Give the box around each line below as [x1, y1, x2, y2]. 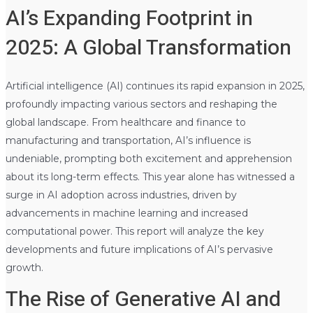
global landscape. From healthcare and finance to [5, 115, 246, 129]
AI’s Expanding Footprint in [5, 3, 253, 34]
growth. [5, 261, 43, 274]
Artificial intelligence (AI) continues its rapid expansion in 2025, [5, 79, 305, 92]
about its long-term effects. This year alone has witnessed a [5, 170, 295, 183]
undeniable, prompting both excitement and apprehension [5, 152, 292, 165]
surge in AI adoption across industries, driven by [5, 188, 237, 201]
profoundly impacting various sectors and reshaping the [5, 97, 277, 110]
